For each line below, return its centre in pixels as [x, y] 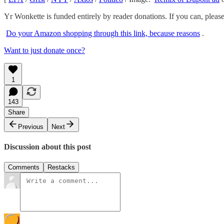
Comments [24, 167]
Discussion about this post [47, 147]
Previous [31, 126]
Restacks [61, 167]
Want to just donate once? [44, 50]
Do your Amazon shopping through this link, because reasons [103, 33]
